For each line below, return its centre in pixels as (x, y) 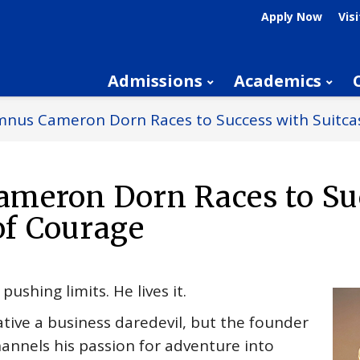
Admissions (155, 81)
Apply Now (292, 16)
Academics (278, 81)
